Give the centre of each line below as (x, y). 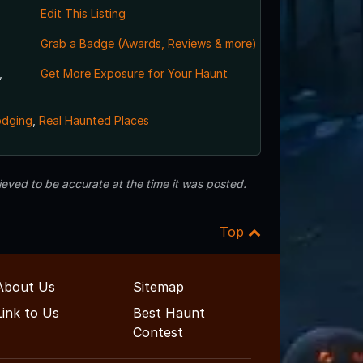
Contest (158, 333)
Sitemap (158, 287)
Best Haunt (169, 313)
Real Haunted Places (94, 121)
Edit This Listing (83, 14)
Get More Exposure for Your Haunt (134, 74)
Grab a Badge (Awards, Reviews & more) (148, 44)
